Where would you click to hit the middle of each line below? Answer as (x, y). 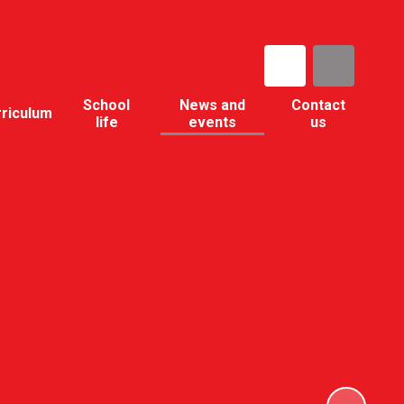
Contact (318, 105)
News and (212, 105)
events (212, 122)
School (107, 105)
